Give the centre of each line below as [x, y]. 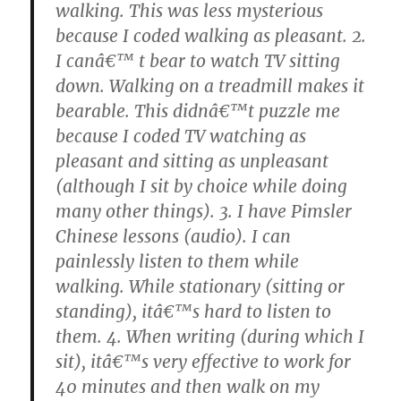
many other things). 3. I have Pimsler [204, 211]
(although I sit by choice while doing [202, 186]
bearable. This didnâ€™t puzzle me [198, 111]
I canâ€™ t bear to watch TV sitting [198, 60]
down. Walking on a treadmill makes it [210, 85]
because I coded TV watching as [181, 136]
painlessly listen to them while [178, 261]
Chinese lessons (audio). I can [174, 236]
